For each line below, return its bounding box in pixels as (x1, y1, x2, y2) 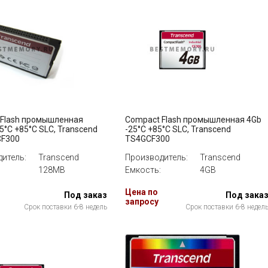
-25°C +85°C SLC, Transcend (125, 124, 231, 134)
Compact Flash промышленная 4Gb (125, 115, 261, 124)
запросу (125, 197, 159, 206)
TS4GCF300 (125, 134, 170, 144)
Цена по (125, 187, 158, 197)
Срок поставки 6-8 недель (24, 203, 107, 211)
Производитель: (125, 153, 188, 162)
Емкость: (125, 165, 161, 175)
